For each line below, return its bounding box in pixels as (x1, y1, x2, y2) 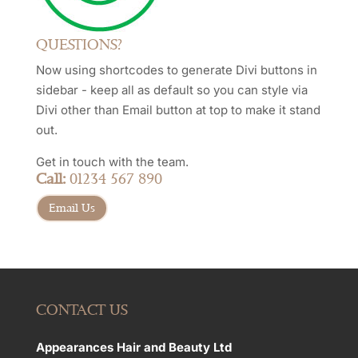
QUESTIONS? (35, 35, 121, 54)
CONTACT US (35, 300, 128, 320)
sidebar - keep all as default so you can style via (35, 82, 308, 97)
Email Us (48, 201, 95, 216)
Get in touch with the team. (35, 154, 189, 169)
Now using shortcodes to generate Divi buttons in (35, 62, 317, 78)
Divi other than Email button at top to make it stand (35, 102, 320, 117)
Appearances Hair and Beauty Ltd (35, 340, 232, 356)
